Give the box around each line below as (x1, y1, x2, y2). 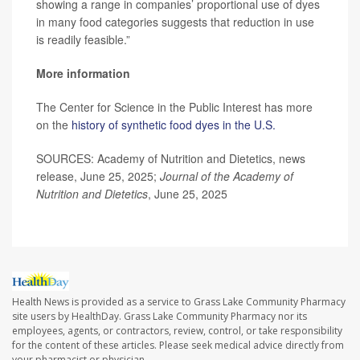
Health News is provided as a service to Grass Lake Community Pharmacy (12, 294, 346, 309)
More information (36, 64, 130, 81)
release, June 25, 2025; (36, 167, 160, 184)
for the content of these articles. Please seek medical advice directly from (12, 337, 344, 352)
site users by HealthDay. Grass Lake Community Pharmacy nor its (12, 309, 307, 323)
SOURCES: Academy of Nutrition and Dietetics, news (36, 149, 305, 166)
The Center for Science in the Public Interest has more (36, 98, 313, 115)
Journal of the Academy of (160, 167, 293, 184)
